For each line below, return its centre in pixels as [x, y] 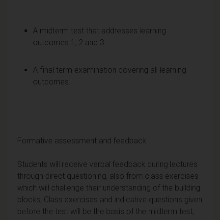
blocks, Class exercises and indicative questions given [110, 199]
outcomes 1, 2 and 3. [69, 42]
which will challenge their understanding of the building [109, 188]
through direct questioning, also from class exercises [108, 176]
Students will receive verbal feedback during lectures [107, 164]
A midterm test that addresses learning [99, 30]
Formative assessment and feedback [82, 140]
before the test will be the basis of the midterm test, [106, 211]
